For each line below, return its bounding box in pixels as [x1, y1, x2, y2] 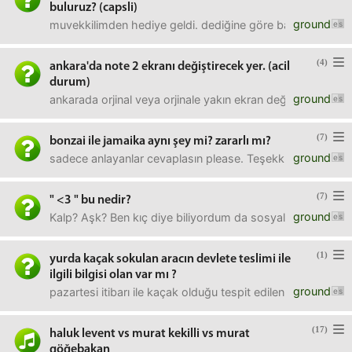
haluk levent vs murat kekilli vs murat [49, 328, 250, 340]
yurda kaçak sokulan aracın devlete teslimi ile [49, 253, 291, 266]
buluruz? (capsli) [49, 2, 137, 14]
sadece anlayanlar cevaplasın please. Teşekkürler [49, 152, 307, 165]
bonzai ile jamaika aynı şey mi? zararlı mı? [49, 135, 271, 148]
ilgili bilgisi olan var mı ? [49, 269, 177, 281]
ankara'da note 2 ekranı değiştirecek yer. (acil [49, 60, 290, 73]
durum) [49, 76, 90, 89]
